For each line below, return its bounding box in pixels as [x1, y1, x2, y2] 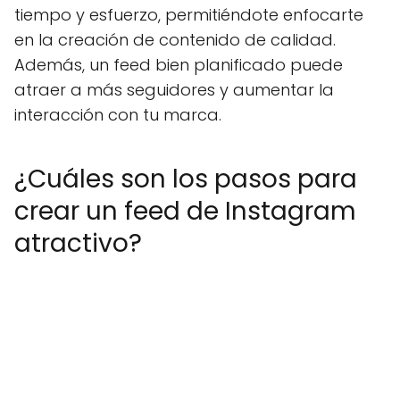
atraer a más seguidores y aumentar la [14, 79, 334, 101]
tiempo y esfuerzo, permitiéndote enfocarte [14, 4, 363, 26]
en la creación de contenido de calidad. [14, 29, 336, 51]
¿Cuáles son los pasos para [14, 162, 357, 196]
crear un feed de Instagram [14, 194, 356, 229]
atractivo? [14, 226, 142, 261]
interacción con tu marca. [14, 104, 221, 126]
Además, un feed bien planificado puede [14, 54, 343, 76]
